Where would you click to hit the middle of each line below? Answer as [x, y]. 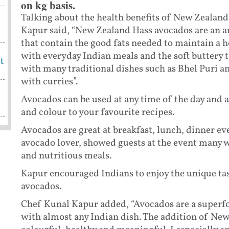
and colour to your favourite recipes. [97, 113]
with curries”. [49, 82]
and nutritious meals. [67, 156]
